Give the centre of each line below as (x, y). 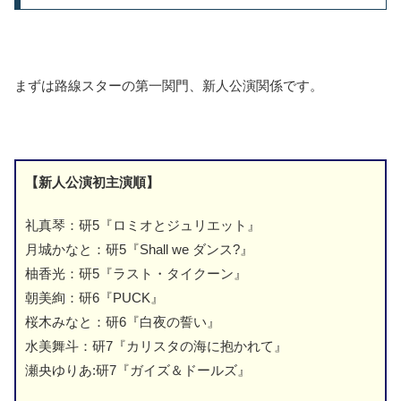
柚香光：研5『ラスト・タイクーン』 (136, 273)
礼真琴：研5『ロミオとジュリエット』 (143, 225)
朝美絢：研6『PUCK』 (94, 297)
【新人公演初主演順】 (92, 182)
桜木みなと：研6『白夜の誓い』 (123, 321)
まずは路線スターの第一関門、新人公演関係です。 (169, 85)
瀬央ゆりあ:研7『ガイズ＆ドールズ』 (138, 370)
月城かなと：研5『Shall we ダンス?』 (139, 249)
